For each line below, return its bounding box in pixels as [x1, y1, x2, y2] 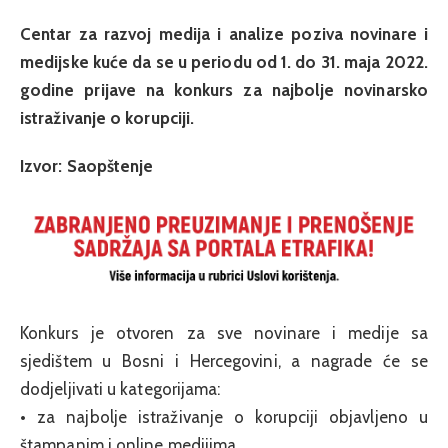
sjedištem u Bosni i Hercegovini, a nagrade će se [20, 351, 428, 372]
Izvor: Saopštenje [20, 156, 154, 177]
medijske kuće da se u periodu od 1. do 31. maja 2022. [20, 52, 428, 72]
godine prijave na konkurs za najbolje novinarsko [20, 80, 428, 100]
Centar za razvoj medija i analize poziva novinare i [20, 24, 428, 44]
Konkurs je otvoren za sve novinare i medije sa [20, 323, 428, 344]
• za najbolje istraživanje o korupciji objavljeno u [20, 407, 428, 428]
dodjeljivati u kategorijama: [20, 379, 221, 400]
